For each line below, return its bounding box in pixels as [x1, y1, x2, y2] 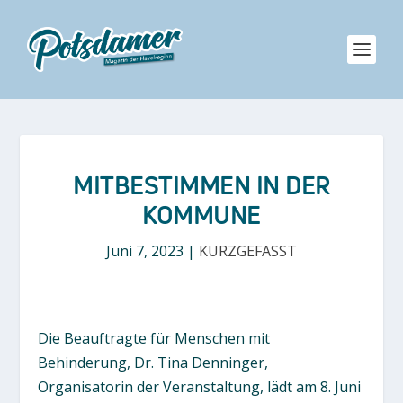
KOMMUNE [142, 200, 261, 231]
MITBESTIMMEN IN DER [73, 170, 330, 201]
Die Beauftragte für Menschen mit [38, 328, 271, 348]
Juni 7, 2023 [106, 241, 184, 261]
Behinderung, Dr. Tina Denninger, [38, 353, 269, 372]
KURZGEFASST [199, 241, 297, 261]
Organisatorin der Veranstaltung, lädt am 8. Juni [38, 377, 362, 397]
